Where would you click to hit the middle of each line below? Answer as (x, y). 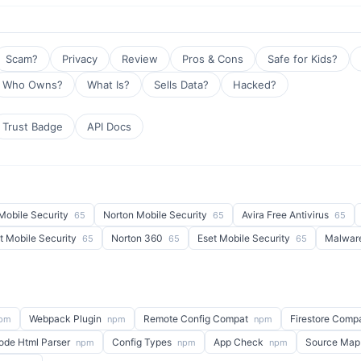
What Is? (108, 85)
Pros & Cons (213, 59)
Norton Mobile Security (156, 215)
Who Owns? (33, 85)
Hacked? (255, 85)
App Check (240, 342)
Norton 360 (138, 238)
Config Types (143, 342)
